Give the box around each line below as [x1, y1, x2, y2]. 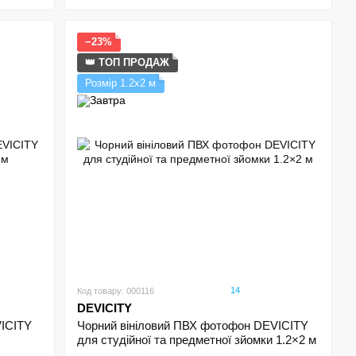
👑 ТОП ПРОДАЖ [85, 56, 170, 68]
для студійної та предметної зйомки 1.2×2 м [77, 333, 317, 346]
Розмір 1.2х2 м [85, 77, 157, 89]
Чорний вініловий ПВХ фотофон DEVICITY [77, 319, 309, 332]
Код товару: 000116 [77, 286, 155, 296]
